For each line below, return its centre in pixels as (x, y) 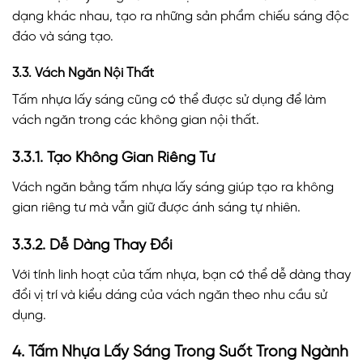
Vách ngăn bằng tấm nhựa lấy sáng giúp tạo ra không (173, 188)
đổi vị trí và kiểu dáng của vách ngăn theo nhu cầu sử (170, 295)
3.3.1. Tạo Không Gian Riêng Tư (113, 159)
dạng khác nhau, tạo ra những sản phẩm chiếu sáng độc (181, 16)
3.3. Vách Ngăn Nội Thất (83, 74)
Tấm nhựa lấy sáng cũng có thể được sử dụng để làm (169, 100)
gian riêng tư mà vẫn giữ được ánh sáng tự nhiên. (156, 208)
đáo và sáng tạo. (63, 36)
